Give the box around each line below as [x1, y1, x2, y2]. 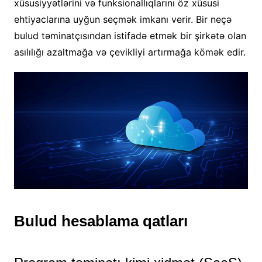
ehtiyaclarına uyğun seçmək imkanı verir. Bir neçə [13, 13, 232, 26]
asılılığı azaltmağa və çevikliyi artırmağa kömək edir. [13, 46, 246, 58]
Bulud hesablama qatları [13, 212, 188, 230]
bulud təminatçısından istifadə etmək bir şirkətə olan [13, 30, 246, 42]
